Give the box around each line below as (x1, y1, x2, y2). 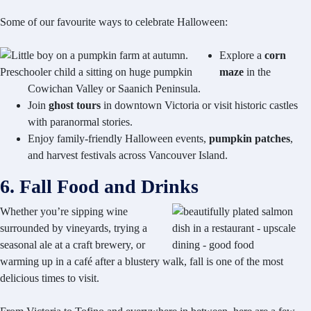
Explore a (219, 49, 264, 62)
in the (244, 66, 271, 78)
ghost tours (49, 99, 101, 112)
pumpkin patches (209, 133, 290, 145)
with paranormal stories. (28, 116, 133, 128)
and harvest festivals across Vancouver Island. (28, 149, 228, 162)
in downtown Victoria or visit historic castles (101, 99, 298, 112)
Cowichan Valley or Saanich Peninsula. (28, 83, 201, 95)
